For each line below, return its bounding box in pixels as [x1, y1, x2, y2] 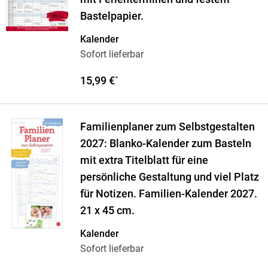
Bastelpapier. [80, 10, 144, 23]
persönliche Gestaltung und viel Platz [80, 171, 259, 184]
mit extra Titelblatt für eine [80, 154, 208, 167]
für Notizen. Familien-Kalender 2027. [80, 188, 257, 200]
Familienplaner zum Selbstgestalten [80, 121, 255, 133]
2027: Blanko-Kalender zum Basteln [80, 138, 251, 150]
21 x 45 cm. [80, 205, 135, 217]
